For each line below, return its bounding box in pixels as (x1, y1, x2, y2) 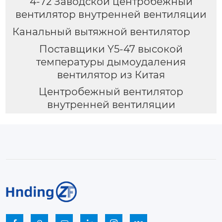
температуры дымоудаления (36, 55, 186, 68)
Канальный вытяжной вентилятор (12, 25, 190, 38)
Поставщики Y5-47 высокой (39, 43, 183, 55)
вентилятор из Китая (57, 68, 165, 81)
